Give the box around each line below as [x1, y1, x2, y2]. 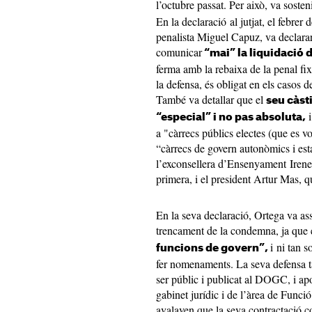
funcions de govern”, [156, 243, 270, 253]
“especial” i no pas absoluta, [156, 112, 306, 123]
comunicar [156, 45, 202, 59]
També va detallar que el [156, 92, 266, 107]
